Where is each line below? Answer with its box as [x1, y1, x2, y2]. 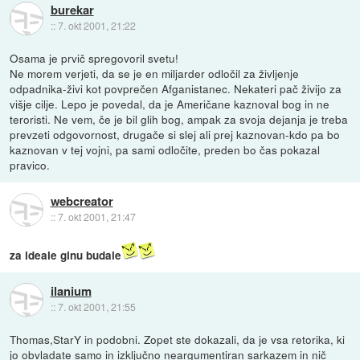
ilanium [50, 282, 92, 301]
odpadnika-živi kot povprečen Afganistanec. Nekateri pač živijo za [10, 80, 342, 96]
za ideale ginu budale [10, 247, 122, 263]
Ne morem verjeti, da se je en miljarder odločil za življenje [10, 64, 300, 81]
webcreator [50, 192, 113, 211]
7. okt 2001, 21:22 [57, 18, 136, 33]
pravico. [10, 156, 51, 173]
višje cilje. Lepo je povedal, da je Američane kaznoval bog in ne [10, 95, 330, 112]
